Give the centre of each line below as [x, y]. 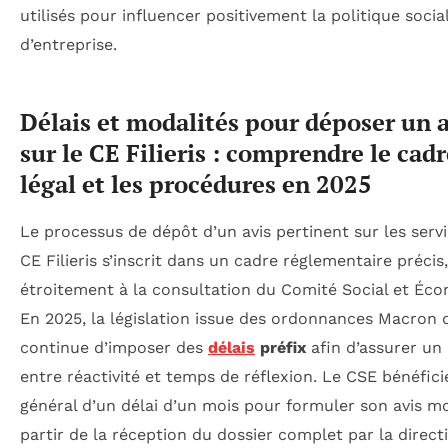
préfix [280, 348]
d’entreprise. [68, 45]
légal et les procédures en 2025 [196, 184]
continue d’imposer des [114, 348]
